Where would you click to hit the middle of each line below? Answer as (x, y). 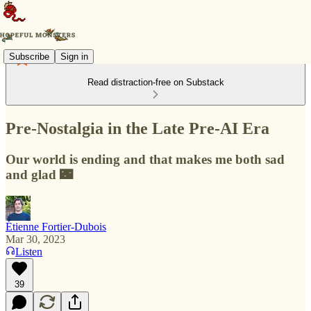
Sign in (74, 56)
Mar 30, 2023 (35, 239)
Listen (29, 251)
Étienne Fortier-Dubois (56, 226)
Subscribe (29, 56)
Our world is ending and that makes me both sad (145, 159)
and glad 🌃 (39, 174)
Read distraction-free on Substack (155, 82)
